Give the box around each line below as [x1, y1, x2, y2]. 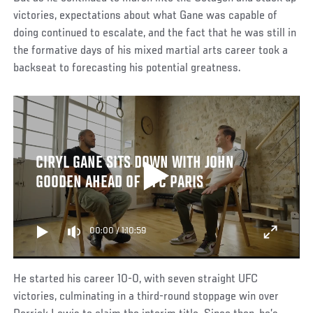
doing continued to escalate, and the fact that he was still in [13, 27, 297, 41]
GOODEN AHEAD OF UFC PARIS [35, 174, 203, 193]
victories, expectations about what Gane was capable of [13, 10, 278, 23]
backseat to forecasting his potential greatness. [13, 62, 242, 75]
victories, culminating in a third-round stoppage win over [13, 291, 279, 304]
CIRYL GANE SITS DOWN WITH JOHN [35, 154, 234, 173]
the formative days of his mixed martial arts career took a [13, 45, 289, 58]
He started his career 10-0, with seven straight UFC [13, 273, 259, 286]
